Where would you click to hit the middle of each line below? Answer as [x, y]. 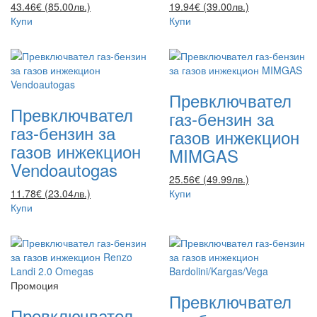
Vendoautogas [64, 170]
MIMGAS [204, 156]
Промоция [35, 286]
